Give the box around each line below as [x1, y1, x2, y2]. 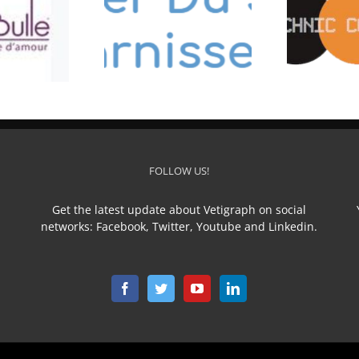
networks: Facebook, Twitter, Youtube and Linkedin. [41, 218, 318, 234]
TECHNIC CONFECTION [157, 34, 268, 50]
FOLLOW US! [149, 163, 210, 178]
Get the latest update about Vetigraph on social [52, 201, 307, 217]
